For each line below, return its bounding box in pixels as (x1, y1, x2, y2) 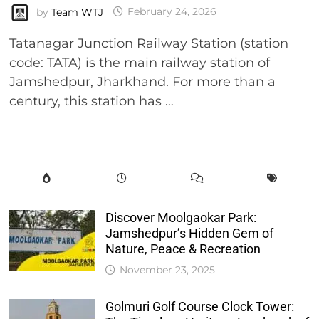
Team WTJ (51, 5, 103, 19)
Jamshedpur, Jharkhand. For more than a (9, 73, 276, 90)
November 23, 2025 (119, 263, 215, 276)
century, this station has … (9, 93, 174, 109)
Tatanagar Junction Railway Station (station (9, 35, 288, 51)
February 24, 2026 (127, 5, 216, 19)
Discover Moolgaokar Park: (105, 209, 256, 225)
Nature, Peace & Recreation (105, 241, 261, 256)
